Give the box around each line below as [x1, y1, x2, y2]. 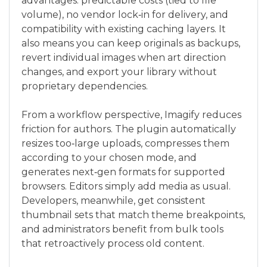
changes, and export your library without [21, 66, 217, 77]
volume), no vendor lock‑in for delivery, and [21, 9, 228, 20]
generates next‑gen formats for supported [21, 166, 225, 178]
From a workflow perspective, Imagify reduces [21, 109, 241, 120]
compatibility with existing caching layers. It [21, 23, 226, 35]
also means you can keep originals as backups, [21, 38, 240, 49]
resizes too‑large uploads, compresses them [21, 138, 229, 149]
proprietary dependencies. [21, 80, 148, 92]
